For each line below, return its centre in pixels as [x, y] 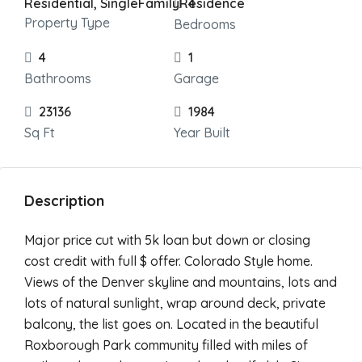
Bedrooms [204, 24]
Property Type [67, 23]
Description [64, 201]
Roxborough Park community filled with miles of [166, 345]
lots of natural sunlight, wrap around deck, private [175, 303]
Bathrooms [58, 78]
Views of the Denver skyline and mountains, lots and [181, 282]
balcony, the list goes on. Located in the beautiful [171, 324]
